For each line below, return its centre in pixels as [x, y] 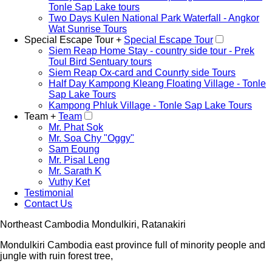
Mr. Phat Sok [76, 127]
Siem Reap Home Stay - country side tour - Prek [151, 51]
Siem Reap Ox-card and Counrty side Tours [142, 73]
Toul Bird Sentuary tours [100, 62]
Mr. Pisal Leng [79, 160]
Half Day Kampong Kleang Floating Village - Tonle [157, 83]
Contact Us [48, 204]
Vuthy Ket [69, 182]
